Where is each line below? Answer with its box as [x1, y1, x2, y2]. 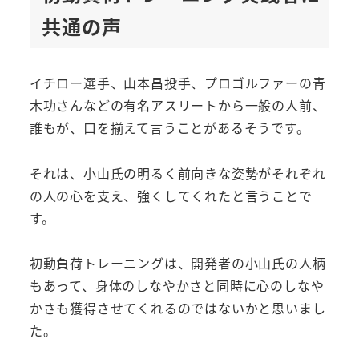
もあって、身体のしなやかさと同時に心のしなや [29, 276, 325, 296]
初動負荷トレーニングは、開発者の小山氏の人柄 [29, 253, 326, 273]
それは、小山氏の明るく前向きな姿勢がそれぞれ [29, 163, 326, 183]
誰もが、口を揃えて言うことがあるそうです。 [29, 117, 310, 137]
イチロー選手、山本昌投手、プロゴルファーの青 [29, 72, 326, 92]
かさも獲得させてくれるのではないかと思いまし [29, 298, 326, 318]
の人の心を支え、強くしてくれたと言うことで [29, 185, 313, 205]
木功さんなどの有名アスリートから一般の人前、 [29, 95, 326, 115]
